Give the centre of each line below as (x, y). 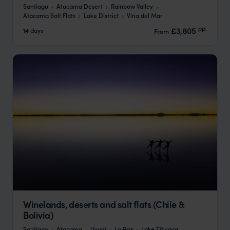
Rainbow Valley (132, 6)
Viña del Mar (145, 15)
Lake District (101, 15)
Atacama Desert (80, 6)
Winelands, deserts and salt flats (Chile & (104, 204)
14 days (33, 30)
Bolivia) (39, 215)
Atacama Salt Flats (49, 15)
